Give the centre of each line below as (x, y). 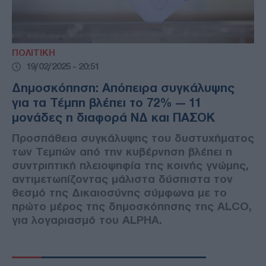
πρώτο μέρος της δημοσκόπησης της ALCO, (132, 207)
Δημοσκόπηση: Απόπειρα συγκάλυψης (123, 88)
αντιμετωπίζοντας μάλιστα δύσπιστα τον (122, 179)
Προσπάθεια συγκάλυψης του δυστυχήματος (133, 138)
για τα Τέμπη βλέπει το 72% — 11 (107, 103)
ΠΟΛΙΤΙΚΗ (34, 53)
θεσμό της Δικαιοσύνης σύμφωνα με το (119, 193)
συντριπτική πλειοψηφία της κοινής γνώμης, (130, 166)
